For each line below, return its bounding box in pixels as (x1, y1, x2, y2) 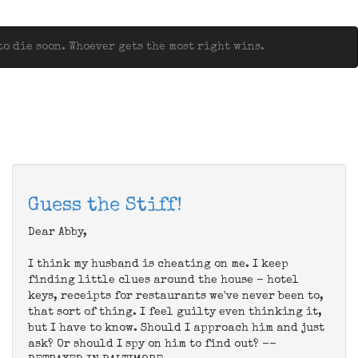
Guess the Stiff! (28, 197, 182, 216)
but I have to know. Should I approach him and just (28, 323, 324, 334)
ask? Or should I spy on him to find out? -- (28, 339, 276, 350)
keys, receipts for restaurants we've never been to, (28, 291, 324, 302)
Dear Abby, (28, 227, 87, 238)
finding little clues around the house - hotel (28, 275, 299, 286)
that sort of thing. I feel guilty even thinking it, (28, 307, 322, 318)
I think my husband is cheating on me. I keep (28, 259, 288, 270)
